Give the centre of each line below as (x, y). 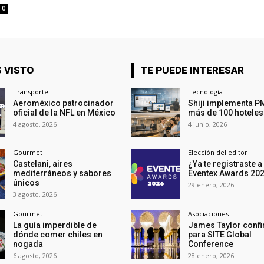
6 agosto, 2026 (34, 255)
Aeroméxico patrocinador (63, 103)
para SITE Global (220, 234)
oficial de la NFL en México (64, 113)
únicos (26, 183)
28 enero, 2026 (211, 255)
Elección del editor (217, 153)
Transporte (30, 92)
